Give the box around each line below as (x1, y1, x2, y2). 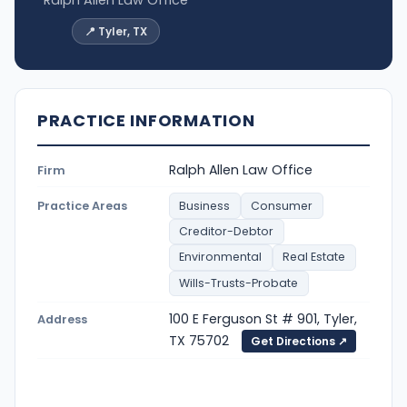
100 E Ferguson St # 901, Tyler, (169, 309, 357, 328)
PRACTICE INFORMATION (37, 109, 255, 133)
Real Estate (283, 249, 346, 265)
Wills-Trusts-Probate (179, 274, 299, 291)
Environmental (179, 249, 263, 265)
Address (37, 311, 87, 327)
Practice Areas (37, 197, 127, 213)
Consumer (251, 197, 313, 213)
